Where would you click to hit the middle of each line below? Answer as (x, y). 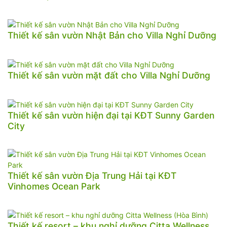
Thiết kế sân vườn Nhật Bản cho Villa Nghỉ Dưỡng (112, 35)
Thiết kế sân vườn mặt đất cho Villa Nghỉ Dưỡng (109, 75)
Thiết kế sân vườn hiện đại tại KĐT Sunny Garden (111, 115)
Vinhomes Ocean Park (54, 186)
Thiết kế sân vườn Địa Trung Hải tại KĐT (92, 175)
